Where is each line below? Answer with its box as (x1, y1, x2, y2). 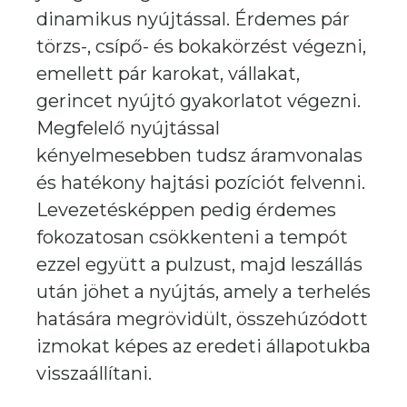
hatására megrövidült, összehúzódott (36, 308, 368, 330)
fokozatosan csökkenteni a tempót (36, 226, 348, 248)
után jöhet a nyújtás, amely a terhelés (36, 281, 371, 303)
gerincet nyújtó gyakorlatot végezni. (36, 90, 361, 112)
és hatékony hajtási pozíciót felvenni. (36, 172, 365, 194)
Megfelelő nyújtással (36, 117, 220, 139)
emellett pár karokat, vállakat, (36, 63, 300, 84)
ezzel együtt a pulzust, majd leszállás (36, 253, 362, 275)
